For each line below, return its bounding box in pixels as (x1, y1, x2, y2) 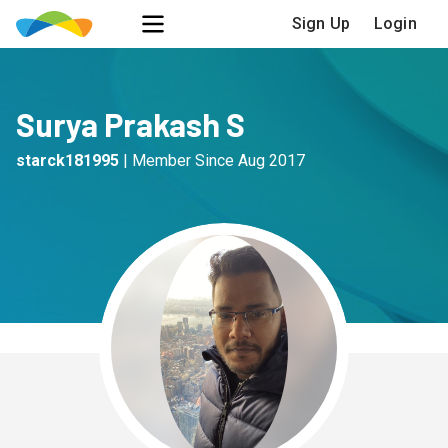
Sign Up (292, 14, 350, 33)
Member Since (132, 151, 234, 170)
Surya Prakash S (16, 105, 245, 143)
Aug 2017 (238, 151, 305, 170)
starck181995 (16, 151, 119, 170)
